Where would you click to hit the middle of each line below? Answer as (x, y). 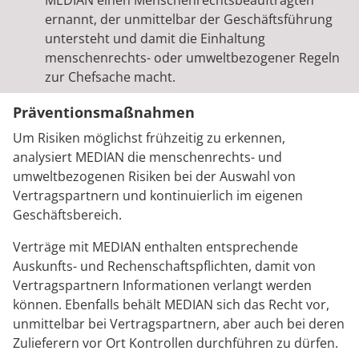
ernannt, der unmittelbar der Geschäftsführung (189, 19)
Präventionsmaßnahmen (104, 112)
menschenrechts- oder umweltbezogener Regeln (192, 58)
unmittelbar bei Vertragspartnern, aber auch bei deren (179, 324)
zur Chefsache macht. (110, 77)
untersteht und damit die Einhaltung (155, 38)
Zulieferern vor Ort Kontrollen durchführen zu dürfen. (175, 343)
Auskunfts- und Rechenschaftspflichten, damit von (164, 266)
